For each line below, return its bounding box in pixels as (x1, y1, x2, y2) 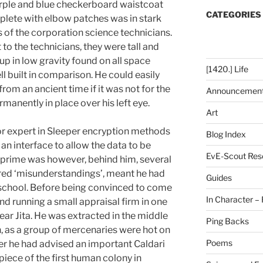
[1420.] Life (205, 64, 248, 75)
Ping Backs (205, 216, 249, 227)
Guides (205, 173, 232, 183)
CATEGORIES (205, 9, 261, 20)
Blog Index (205, 129, 246, 140)
